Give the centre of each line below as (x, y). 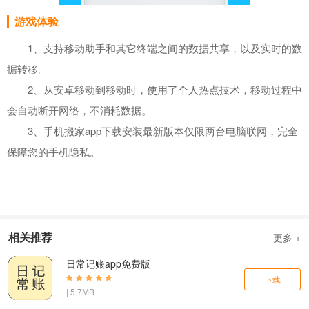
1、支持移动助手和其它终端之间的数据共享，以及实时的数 (154, 48)
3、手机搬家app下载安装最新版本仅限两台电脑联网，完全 (152, 131)
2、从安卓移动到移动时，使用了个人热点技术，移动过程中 (154, 90)
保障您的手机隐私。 (53, 152)
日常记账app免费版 (108, 264)
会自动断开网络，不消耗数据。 (79, 110)
